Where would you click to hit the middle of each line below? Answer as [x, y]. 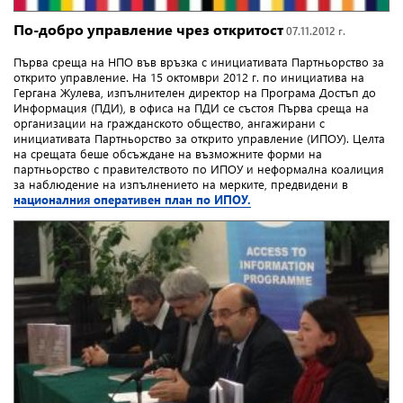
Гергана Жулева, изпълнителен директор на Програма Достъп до [195, 93]
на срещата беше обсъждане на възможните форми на [168, 154]
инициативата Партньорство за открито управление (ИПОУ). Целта [199, 139]
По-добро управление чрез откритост [148, 30]
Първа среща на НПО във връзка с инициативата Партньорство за [199, 62]
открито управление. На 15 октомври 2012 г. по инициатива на [189, 77]
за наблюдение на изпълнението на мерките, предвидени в [181, 184]
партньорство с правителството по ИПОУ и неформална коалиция [199, 169]
